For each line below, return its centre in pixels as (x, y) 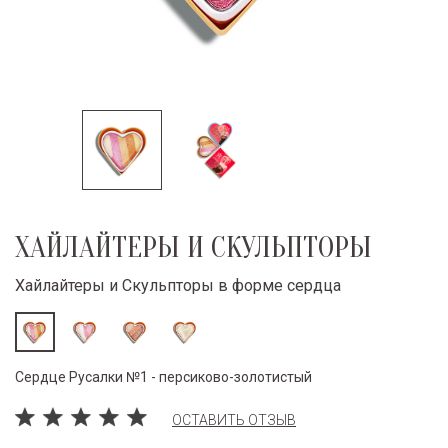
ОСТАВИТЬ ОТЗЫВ (234, 419)
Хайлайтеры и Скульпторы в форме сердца (178, 285)
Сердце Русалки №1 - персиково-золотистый (163, 377)
